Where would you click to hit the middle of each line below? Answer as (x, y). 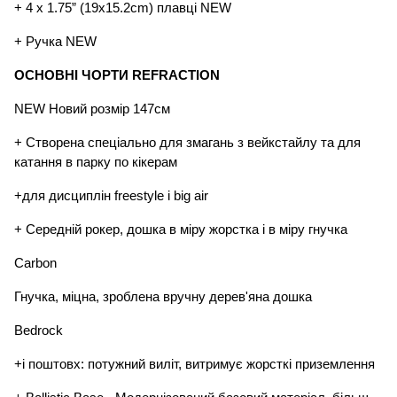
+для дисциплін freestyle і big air (111, 196)
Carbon (35, 264)
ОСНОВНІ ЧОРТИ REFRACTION (117, 76)
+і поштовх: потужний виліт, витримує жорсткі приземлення (196, 365)
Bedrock (39, 331)
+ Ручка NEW (55, 42)
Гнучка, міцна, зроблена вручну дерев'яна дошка (163, 297)
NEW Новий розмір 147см (92, 109)
